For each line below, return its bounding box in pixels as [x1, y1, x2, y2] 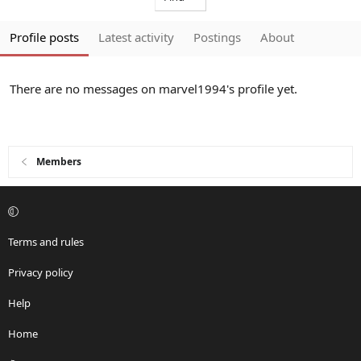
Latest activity [98, 29, 174, 45]
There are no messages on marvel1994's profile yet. [10, 81, 297, 97]
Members [36, 155, 82, 169]
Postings [193, 29, 241, 45]
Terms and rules [8, 234, 84, 250]
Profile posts [10, 29, 79, 45]
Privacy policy [8, 265, 73, 280]
